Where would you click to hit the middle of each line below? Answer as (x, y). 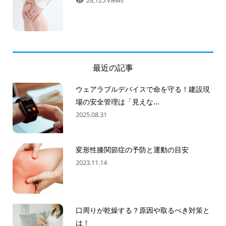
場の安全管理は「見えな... (117, 101)
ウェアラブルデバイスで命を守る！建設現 (143, 89)
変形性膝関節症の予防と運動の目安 (132, 149)
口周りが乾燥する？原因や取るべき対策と (143, 210)
